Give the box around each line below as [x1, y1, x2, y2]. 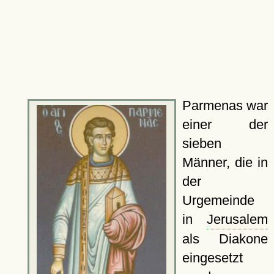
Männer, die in [182, 155, 268, 170]
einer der [182, 117, 268, 132]
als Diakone [182, 231, 268, 246]
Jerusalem [207, 212, 268, 227]
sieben [182, 136, 221, 151]
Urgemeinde [182, 193, 254, 208]
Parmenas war [182, 98, 268, 113]
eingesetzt [182, 250, 243, 265]
